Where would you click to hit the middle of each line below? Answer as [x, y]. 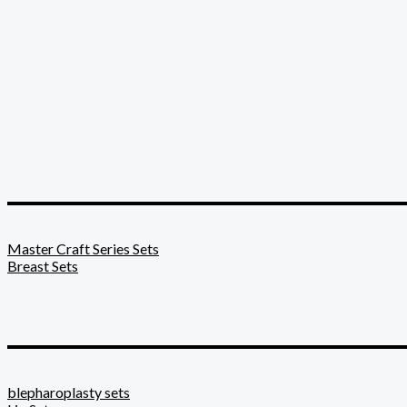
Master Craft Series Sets [83, 249]
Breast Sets [43, 266]
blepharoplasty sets [69, 392]
